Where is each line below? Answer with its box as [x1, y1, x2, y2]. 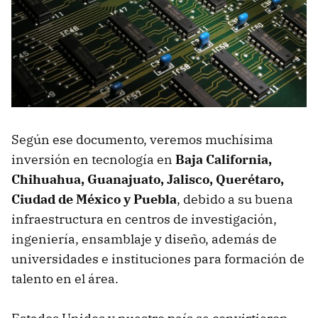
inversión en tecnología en [11, 151, 175, 168]
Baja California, [175, 151, 272, 168]
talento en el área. [11, 270, 119, 287]
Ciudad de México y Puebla [11, 191, 177, 208]
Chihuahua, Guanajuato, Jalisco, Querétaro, [11, 171, 284, 188]
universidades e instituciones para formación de [11, 251, 305, 268]
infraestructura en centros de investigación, [11, 211, 277, 228]
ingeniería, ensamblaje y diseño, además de [11, 231, 277, 248]
